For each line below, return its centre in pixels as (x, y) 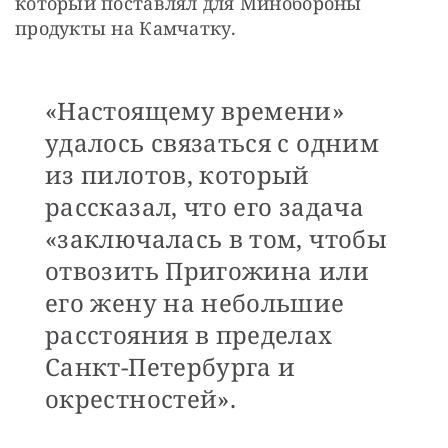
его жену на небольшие (195, 303)
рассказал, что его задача (204, 207)
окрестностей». (141, 399)
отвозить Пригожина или (207, 271)
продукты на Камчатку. (126, 28)
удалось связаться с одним (212, 143)
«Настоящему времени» (195, 111)
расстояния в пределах (189, 335)
